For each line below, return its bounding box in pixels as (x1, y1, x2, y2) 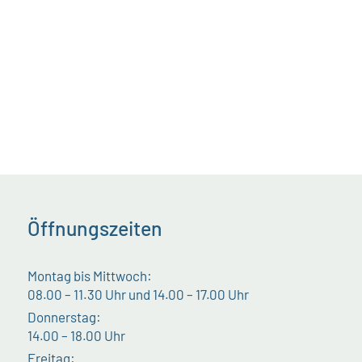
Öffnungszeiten (27, 216, 163, 241)
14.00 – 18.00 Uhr (27, 327, 126, 344)
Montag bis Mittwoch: (27, 267, 153, 284)
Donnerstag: (27, 309, 102, 326)
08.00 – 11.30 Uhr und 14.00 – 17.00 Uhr (27, 286, 250, 303)
